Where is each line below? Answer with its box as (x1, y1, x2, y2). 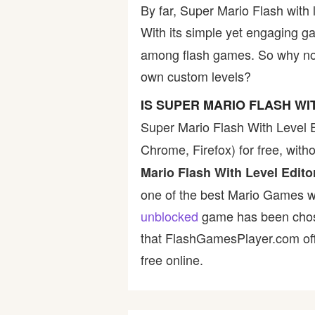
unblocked (141, 207, 198, 225)
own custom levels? (141, 67, 251, 85)
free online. (141, 250, 203, 269)
